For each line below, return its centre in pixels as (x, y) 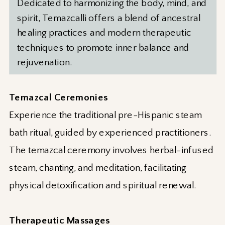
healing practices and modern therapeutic (104, 33)
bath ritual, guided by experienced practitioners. (110, 133)
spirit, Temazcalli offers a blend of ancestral (108, 18)
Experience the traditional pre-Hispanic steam (105, 115)
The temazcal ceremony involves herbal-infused (111, 150)
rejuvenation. (44, 63)
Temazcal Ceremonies (59, 98)
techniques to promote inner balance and (103, 48)
